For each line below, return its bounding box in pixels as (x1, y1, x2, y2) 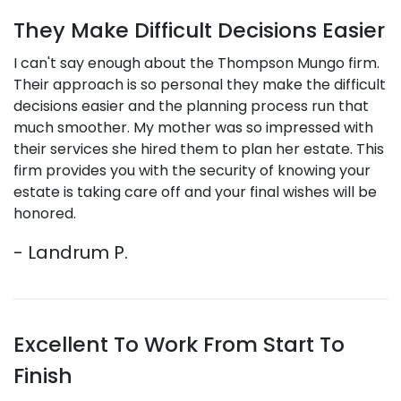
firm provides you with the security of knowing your (13, 160, 371, 181)
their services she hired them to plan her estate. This (13, 139, 384, 159)
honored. (13, 203, 76, 224)
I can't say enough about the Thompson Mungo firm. (13, 53, 380, 73)
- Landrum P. (13, 240, 128, 265)
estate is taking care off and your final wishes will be (13, 182, 377, 202)
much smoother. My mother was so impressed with (13, 117, 373, 138)
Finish (13, 361, 73, 390)
